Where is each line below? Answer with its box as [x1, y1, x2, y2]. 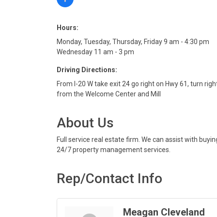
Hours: [57, 24, 78, 32]
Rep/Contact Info [57, 170, 162, 187]
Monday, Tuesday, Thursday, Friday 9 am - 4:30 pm [57, 38, 209, 46]
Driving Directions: [57, 66, 117, 74]
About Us [57, 115, 114, 131]
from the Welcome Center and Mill [57, 90, 161, 98]
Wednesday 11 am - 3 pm [57, 48, 134, 56]
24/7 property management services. [57, 146, 170, 154]
